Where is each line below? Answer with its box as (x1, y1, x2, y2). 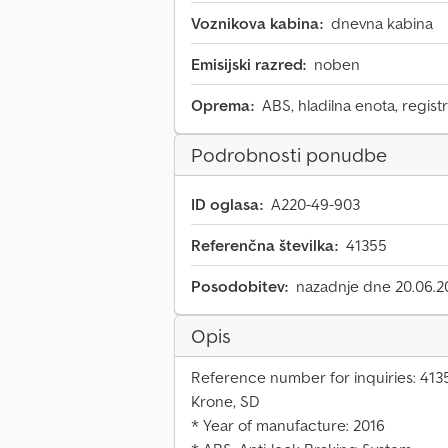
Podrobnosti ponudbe (191, 142, 387, 169)
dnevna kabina (331, 13, 433, 34)
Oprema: (191, 95, 254, 116)
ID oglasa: (191, 194, 263, 215)
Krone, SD (191, 391, 260, 412)
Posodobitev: (191, 276, 288, 297)
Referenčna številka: (191, 235, 338, 256)
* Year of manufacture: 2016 (191, 415, 385, 436)
